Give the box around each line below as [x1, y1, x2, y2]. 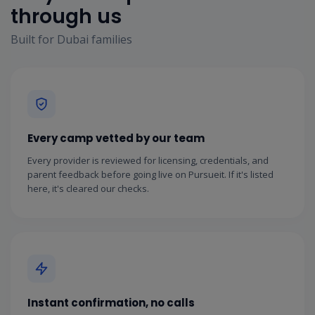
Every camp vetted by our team [27, 130, 205, 146]
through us [11, 2, 122, 30]
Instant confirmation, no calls [27, 295, 195, 310]
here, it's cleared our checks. [27, 181, 149, 195]
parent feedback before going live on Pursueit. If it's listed [27, 167, 274, 181]
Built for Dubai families [11, 31, 132, 47]
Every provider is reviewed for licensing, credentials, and [27, 153, 269, 167]
